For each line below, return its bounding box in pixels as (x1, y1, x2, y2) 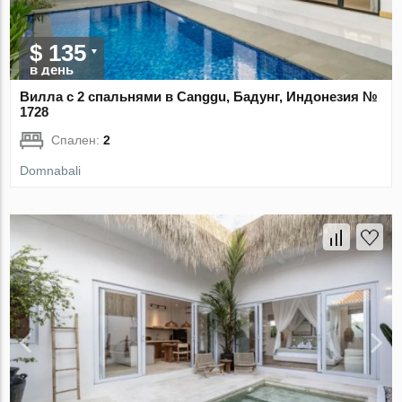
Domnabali (20, 163, 82, 179)
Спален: (51, 133, 104, 148)
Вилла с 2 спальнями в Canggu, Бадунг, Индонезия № (20, 89, 379, 105)
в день (30, 62, 74, 78)
